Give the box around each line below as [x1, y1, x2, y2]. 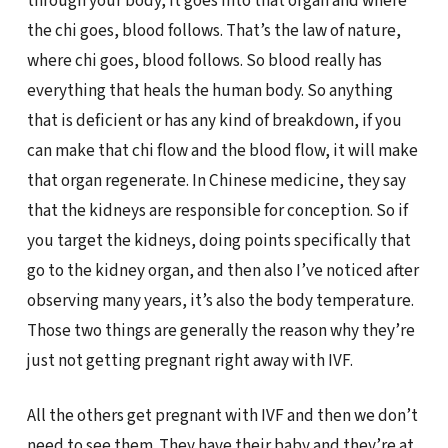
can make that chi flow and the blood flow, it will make [26, 137, 418, 163]
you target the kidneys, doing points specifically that [26, 227, 411, 253]
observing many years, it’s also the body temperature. [26, 287, 414, 313]
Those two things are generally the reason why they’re [26, 317, 415, 343]
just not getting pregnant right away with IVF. [26, 347, 353, 373]
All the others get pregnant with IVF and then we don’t [26, 403, 418, 429]
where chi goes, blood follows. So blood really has [26, 47, 382, 73]
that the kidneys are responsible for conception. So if [26, 197, 408, 223]
